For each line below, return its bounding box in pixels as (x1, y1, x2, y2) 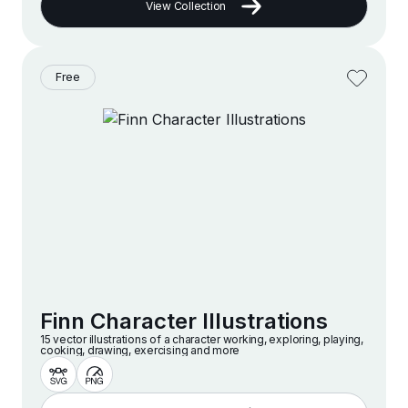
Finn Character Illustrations (40, 308, 328, 335)
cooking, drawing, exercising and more (40, 343, 240, 358)
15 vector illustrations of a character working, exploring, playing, (40, 332, 363, 347)
